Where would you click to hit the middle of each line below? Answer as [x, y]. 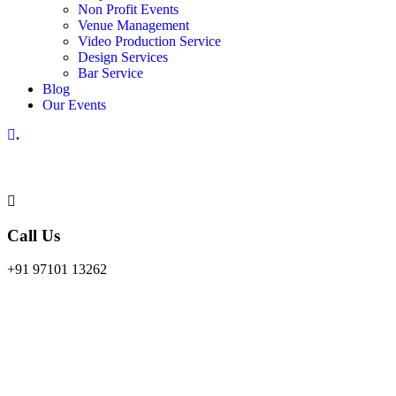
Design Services [123, 57]
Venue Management [133, 26]
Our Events [74, 105]
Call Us [34, 235]
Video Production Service [149, 42]
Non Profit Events [128, 10]
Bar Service [110, 73]
